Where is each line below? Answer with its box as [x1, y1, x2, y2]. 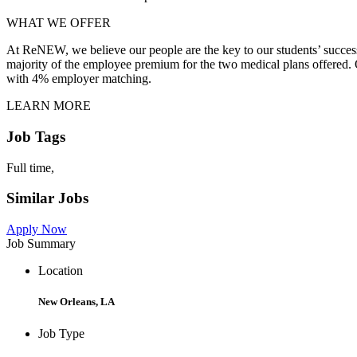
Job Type [38, 326, 84, 340]
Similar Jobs [6, 190, 88, 207]
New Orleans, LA [38, 296, 115, 308]
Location [38, 264, 83, 278]
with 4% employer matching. [6, 72, 155, 86]
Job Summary [6, 237, 76, 251]
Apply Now [6, 222, 67, 237]
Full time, [6, 160, 54, 175]
